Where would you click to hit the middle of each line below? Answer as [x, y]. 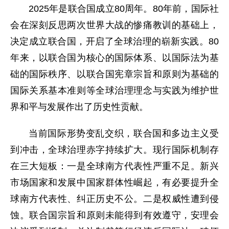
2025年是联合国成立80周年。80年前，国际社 [124, 9]
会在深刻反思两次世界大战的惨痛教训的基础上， [114, 25]
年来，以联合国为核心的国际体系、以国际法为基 [114, 58]
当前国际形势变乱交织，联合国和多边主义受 [124, 133]
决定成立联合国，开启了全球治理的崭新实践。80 [114, 41]
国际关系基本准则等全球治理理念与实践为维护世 [114, 90]
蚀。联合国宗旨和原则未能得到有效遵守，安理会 [114, 215]
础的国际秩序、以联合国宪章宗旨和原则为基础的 [114, 74]
